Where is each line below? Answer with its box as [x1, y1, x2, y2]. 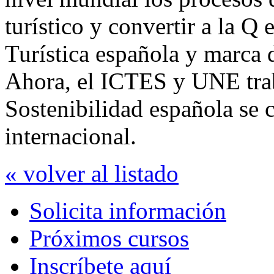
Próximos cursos [29, 224, 189, 251]
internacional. [5, 122, 136, 149]
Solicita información [29, 197, 226, 224]
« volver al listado [5, 160, 179, 187]
